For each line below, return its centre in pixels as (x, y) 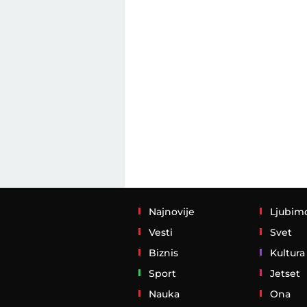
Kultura (287, 253)
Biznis (163, 253)
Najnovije (172, 212)
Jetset (285, 273)
